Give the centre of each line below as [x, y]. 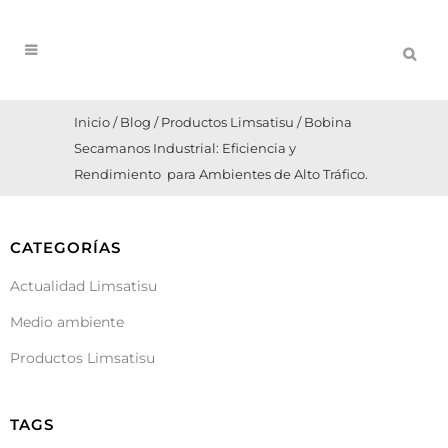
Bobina [328, 122]
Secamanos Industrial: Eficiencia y [185, 148]
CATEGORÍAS [65, 247]
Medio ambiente [67, 322]
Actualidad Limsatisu [83, 286]
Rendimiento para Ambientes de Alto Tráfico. [221, 174]
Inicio [92, 122]
